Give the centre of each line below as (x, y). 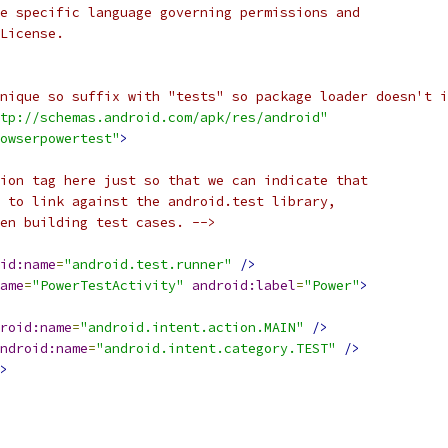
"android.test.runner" (148, 264)
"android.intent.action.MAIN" (192, 327)
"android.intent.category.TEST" (216, 348)
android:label (244, 285)
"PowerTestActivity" (108, 285)
